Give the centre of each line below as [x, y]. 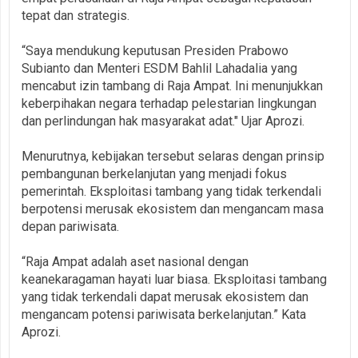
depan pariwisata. [70, 226]
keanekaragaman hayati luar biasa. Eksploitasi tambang [174, 279]
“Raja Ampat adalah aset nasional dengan [135, 261]
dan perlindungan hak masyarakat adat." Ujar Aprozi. [163, 121]
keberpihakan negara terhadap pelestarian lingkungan [169, 103]
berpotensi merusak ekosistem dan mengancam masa [173, 209]
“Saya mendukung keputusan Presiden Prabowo [155, 50]
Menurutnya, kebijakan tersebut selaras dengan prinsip [173, 156]
